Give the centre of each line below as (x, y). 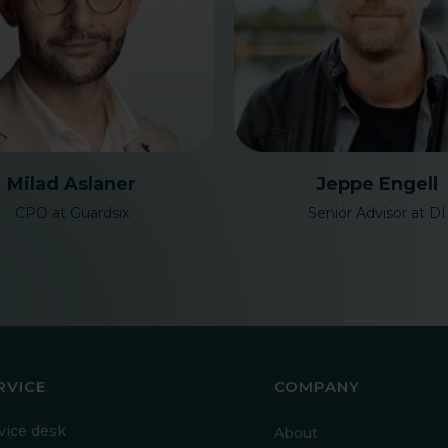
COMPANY (317, 386)
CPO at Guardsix (71, 213)
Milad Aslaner (71, 184)
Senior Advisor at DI (376, 213)
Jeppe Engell (376, 184)
